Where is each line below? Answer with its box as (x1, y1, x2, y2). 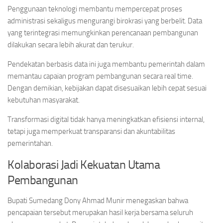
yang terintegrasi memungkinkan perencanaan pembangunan (7, 28, 198, 37)
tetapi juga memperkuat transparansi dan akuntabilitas (7, 127, 175, 136)
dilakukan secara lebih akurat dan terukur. (7, 40, 134, 49)
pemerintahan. (7, 139, 53, 148)
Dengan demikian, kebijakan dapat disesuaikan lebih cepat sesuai (7, 84, 207, 93)
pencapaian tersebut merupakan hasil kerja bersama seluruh (7, 208, 193, 217)
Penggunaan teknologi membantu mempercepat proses (7, 4, 182, 13)
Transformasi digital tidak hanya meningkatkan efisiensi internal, (7, 115, 205, 124)
